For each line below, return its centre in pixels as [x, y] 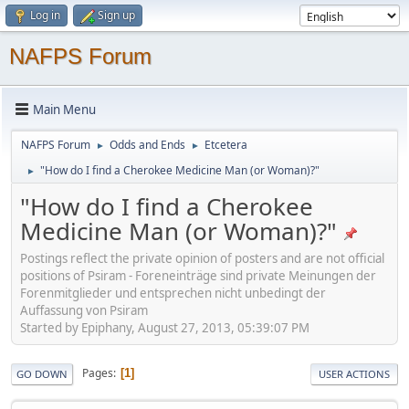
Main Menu [64, 109]
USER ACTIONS [354, 373]
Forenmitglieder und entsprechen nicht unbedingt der [173, 293]
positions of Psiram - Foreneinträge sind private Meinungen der [198, 275]
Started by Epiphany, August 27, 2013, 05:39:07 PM [165, 327]
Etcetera [226, 145]
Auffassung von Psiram [84, 310]
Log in [45, 15]
